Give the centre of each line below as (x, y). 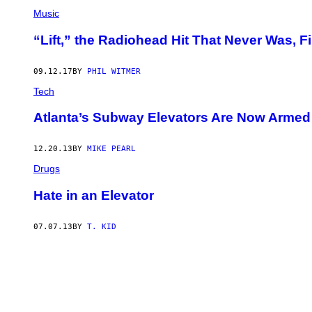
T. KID (102, 226)
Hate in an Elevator (94, 195)
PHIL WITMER (114, 71)
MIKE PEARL (111, 149)
